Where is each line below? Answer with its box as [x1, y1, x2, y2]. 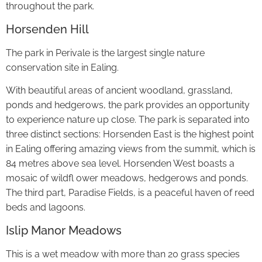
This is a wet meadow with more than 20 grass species [6, 248, 240, 260]
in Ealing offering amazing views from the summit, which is [6, 143, 256, 155]
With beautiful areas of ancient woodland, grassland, [6, 85, 233, 96]
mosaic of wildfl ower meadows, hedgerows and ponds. [6, 173, 248, 184]
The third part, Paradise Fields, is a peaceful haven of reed [6, 187, 254, 199]
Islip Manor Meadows [6, 223, 122, 237]
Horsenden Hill [6, 22, 89, 36]
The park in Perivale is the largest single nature [6, 47, 205, 58]
